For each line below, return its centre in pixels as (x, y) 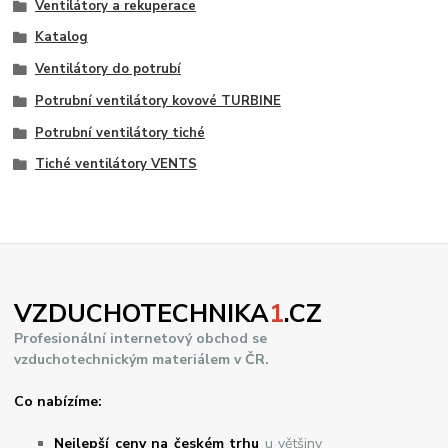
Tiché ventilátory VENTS (115, 164)
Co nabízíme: (58, 402)
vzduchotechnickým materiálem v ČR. (142, 360)
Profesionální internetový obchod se (141, 339)
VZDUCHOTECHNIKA (142, 314)
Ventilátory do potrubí (107, 69)
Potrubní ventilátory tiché (119, 132)
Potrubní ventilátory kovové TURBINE (157, 100)
